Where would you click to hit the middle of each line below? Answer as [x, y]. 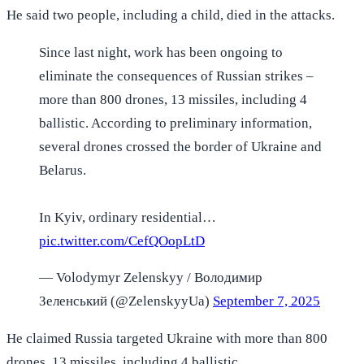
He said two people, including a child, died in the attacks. [171, 15]
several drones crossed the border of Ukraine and [180, 146]
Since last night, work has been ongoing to [161, 52]
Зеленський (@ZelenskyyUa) [126, 301]
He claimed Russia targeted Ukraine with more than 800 [167, 338]
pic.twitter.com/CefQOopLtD [122, 240]
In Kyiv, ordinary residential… [128, 217]
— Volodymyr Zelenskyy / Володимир [151, 277]
